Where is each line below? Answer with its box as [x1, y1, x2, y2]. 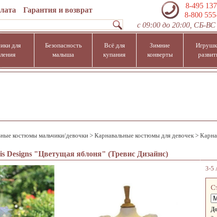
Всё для [104, 42, 125, 49]
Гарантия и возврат [23, 6, 93, 14]
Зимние [150, 42, 170, 49]
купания [103, 51, 125, 58]
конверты [147, 51, 173, 58]
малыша [52, 51, 74, 58]
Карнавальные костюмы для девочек [94, 132, 194, 139]
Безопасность [45, 42, 82, 49]
